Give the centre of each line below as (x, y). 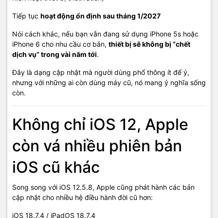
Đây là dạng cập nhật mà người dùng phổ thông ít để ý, (101, 73)
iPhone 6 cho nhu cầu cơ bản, (60, 44)
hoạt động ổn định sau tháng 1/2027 (100, 16)
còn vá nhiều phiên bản (97, 146)
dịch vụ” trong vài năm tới (54, 54)
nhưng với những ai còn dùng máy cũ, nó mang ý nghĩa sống (109, 83)
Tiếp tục (26, 16)
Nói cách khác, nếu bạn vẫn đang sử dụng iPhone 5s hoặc (105, 34)
